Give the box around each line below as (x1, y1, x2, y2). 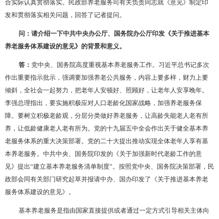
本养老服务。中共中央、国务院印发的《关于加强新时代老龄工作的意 (5, 149, 202, 158)
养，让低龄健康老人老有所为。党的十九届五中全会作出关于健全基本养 (5, 123, 208, 132)
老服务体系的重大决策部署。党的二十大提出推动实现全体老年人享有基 (5, 136, 208, 145)
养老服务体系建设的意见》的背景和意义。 (5, 41, 126, 50)
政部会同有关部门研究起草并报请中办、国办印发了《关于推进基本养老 (5, 175, 208, 183)
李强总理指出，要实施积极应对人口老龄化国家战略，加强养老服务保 (5, 98, 202, 107)
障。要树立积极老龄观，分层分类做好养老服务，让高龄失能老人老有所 (5, 110, 208, 120)
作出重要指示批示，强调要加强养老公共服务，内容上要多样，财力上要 (5, 72, 208, 82)
